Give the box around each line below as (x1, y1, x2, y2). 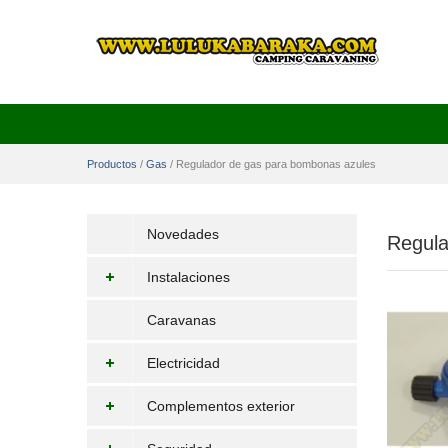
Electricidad (147, 355, 220, 371)
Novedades (147, 226, 219, 242)
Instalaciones (147, 269, 230, 285)
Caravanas (147, 312, 216, 328)
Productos (87, 158, 137, 170)
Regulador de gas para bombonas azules (176, 158, 376, 170)
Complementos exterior (147, 398, 295, 414)
